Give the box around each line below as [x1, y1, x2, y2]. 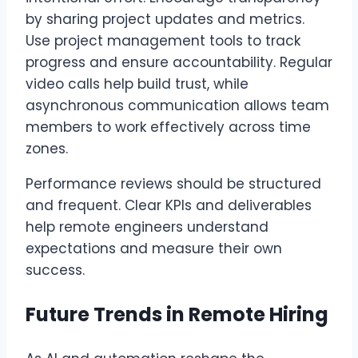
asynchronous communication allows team [26, 96, 329, 116]
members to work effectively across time [26, 117, 311, 137]
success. [26, 261, 85, 280]
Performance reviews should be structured [26, 174, 321, 194]
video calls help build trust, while [26, 74, 249, 94]
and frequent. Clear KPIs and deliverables [26, 196, 312, 216]
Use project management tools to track [26, 31, 300, 51]
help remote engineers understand [26, 217, 268, 237]
